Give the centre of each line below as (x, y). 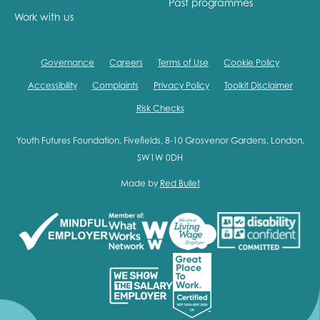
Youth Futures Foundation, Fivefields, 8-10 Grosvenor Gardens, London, (160, 140)
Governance (67, 62)
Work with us (44, 16)
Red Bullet (180, 183)
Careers (126, 62)
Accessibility (52, 85)
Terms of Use (183, 62)
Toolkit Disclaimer (258, 85)
